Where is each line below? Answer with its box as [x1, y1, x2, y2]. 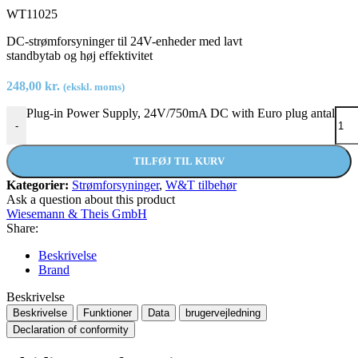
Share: [6, 221, 38, 236]
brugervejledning [185, 307, 261, 320]
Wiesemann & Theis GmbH [6, 207, 147, 221]
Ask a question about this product [6, 193, 175, 207]
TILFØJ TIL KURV [133, 155, 225, 168]
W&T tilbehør [165, 178, 237, 193]
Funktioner [83, 307, 132, 320]
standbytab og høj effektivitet [6, 49, 153, 63]
